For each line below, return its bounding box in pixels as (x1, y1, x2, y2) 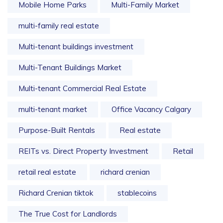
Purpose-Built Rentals (18, 125, 95, 135)
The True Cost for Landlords (18, 209, 117, 219)
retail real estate (18, 167, 76, 177)
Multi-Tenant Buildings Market (18, 63, 121, 72)
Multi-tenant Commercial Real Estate (18, 84, 146, 93)
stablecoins (117, 188, 157, 198)
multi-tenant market (18, 105, 87, 114)
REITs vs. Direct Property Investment (18, 146, 148, 156)
